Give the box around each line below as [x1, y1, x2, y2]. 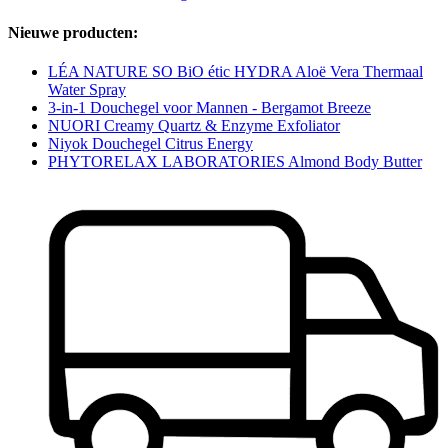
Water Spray [48, 80, 126, 98]
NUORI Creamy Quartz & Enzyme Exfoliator [48, 116, 340, 134]
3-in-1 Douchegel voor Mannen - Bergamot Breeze [48, 98, 371, 116]
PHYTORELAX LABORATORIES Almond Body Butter [48, 152, 422, 170]
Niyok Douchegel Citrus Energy [48, 134, 253, 152]
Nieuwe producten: [8, 23, 138, 41]
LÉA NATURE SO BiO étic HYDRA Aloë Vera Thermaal [48, 62, 423, 80]
